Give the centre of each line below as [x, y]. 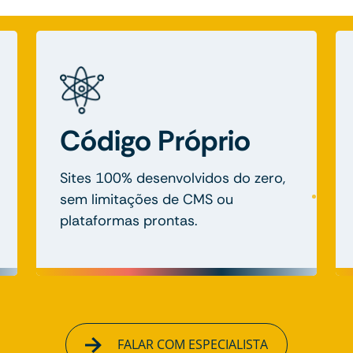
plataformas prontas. [129, 221]
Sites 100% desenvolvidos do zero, [173, 178]
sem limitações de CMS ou [147, 200]
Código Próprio [155, 141]
